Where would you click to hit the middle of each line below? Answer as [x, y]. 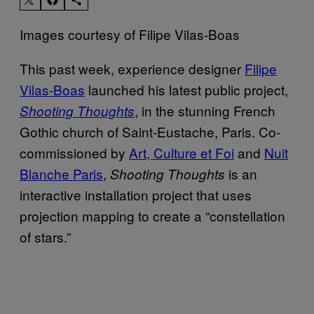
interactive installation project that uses [136, 194]
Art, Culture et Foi [182, 152]
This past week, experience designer [132, 68]
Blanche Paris [61, 173]
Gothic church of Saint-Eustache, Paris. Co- [150, 131]
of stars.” [45, 236]
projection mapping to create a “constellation [152, 215]
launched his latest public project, [186, 89]
